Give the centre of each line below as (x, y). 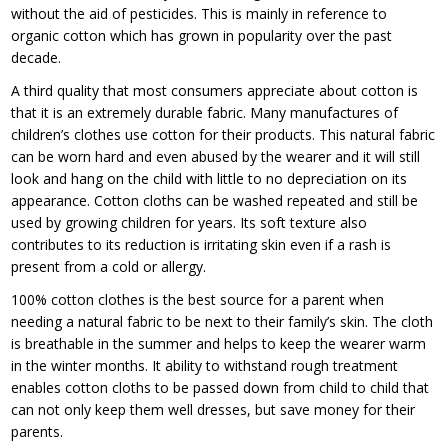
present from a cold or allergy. (109, 266)
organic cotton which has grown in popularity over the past (202, 35)
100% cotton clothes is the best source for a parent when (198, 299)
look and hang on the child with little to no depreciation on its (209, 178)
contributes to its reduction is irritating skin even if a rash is (201, 244)
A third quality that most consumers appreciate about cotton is (215, 90)
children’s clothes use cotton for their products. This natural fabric (223, 134)
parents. (37, 431)
